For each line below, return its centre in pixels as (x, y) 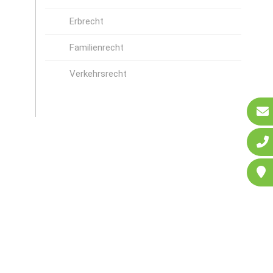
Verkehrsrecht (98, 74)
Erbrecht (86, 21)
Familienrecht (96, 48)
